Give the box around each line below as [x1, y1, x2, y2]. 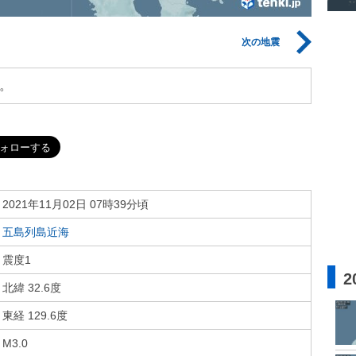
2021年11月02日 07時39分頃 [2, 198, 149, 211]
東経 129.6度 [2, 309, 68, 322]
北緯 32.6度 [2, 281, 61, 294]
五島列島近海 [2, 226, 69, 238]
